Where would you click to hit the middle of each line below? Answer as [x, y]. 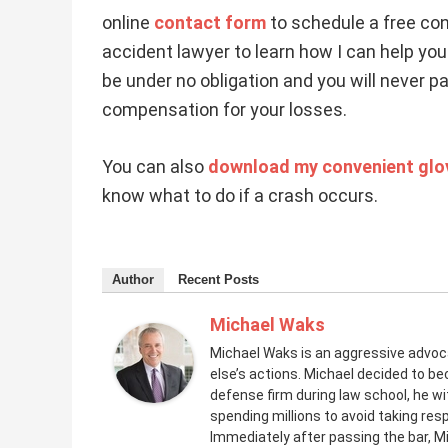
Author [133, 279]
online [128, 22]
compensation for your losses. [224, 109]
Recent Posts [218, 279]
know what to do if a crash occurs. [240, 195]
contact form [210, 22]
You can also [155, 166]
